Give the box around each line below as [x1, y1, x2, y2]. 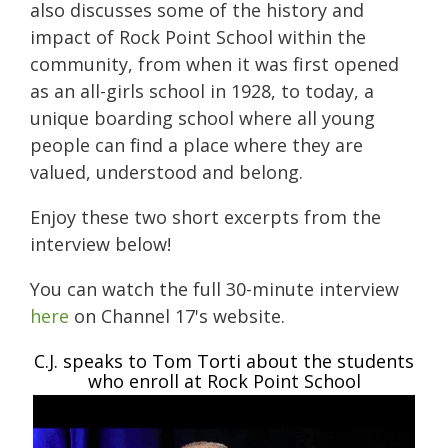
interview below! [30, 231, 171, 256]
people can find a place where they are [30, 132, 363, 157]
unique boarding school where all [30, 105, 322, 130]
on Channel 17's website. [69, 303, 285, 328]
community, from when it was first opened [30, 51, 399, 76]
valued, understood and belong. [30, 159, 303, 184]
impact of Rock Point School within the [30, 24, 366, 49]
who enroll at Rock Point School [87, 368, 361, 393]
